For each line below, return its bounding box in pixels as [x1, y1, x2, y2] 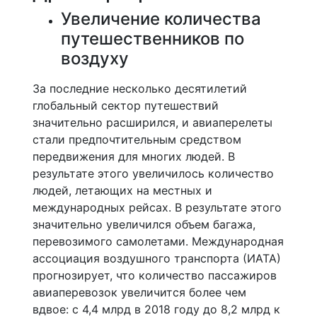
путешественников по [61, 28, 244, 49]
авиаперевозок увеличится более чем [33, 285, 246, 299]
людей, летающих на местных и [33, 183, 212, 197]
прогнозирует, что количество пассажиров [33, 268, 277, 282]
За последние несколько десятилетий [33, 81, 247, 96]
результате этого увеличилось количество [33, 166, 274, 180]
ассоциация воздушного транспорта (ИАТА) [33, 251, 281, 265]
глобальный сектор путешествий [33, 98, 219, 113]
